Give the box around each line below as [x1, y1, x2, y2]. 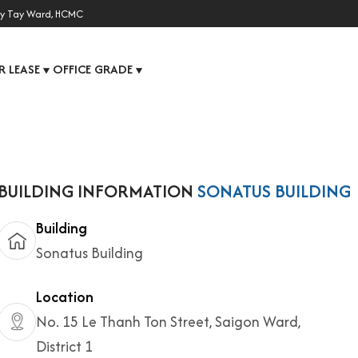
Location [36, 286, 93, 308]
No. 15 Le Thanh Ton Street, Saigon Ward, [36, 311, 300, 332]
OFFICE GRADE [53, 60, 133, 78]
